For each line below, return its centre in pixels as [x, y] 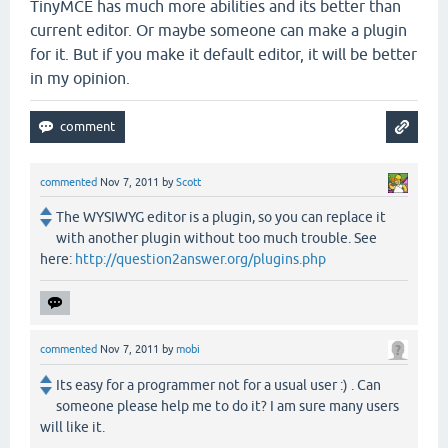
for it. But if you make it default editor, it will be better [223, 54]
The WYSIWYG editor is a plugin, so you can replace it [221, 217]
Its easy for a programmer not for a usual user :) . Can [218, 384]
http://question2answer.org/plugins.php [200, 259]
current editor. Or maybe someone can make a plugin [218, 30]
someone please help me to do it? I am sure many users [227, 405]
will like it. [72, 426]
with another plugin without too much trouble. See [216, 238]
